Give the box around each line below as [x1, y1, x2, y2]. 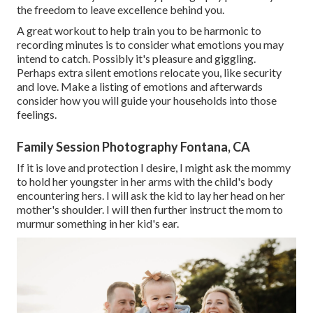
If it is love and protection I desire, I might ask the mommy [17, 160, 291, 174]
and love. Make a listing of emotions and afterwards [17, 79, 263, 93]
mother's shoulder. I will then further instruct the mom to [17, 202, 283, 216]
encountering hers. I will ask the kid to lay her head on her [17, 188, 285, 202]
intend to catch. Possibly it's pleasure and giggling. [17, 51, 256, 65]
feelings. [17, 107, 57, 121]
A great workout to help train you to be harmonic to [17, 23, 261, 37]
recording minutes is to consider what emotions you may [17, 37, 284, 51]
